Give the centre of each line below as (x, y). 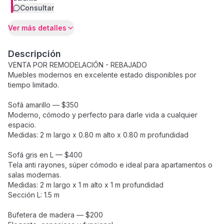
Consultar (37, 8)
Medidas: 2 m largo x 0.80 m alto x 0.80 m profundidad (98, 135)
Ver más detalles (37, 28)
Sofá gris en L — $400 (45, 155)
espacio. (22, 125)
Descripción (34, 54)
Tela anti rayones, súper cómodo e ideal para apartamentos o (110, 165)
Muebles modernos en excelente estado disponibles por (102, 75)
